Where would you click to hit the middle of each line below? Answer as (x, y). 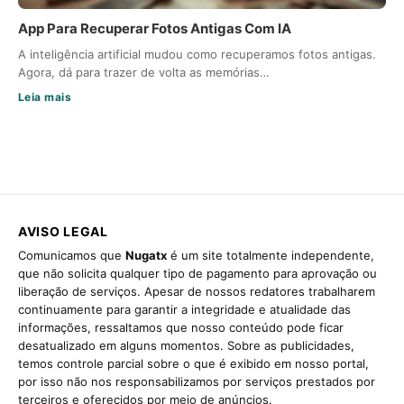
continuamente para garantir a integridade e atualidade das (184, 310)
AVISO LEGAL (63, 232)
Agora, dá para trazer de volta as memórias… (144, 73)
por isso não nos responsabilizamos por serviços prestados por (197, 382)
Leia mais (45, 97)
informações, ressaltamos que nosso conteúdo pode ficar (181, 328)
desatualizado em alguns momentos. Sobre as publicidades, (186, 346)
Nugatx (146, 256)
